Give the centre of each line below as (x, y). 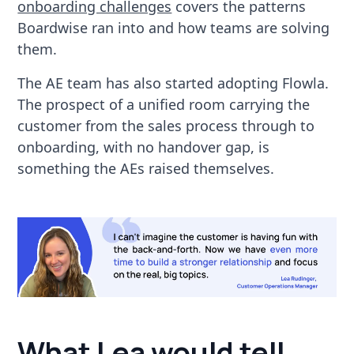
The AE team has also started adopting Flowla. (173, 83)
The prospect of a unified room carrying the (164, 104)
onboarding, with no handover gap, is (144, 147)
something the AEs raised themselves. (146, 168)
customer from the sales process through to (166, 125)
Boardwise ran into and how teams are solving (174, 27)
